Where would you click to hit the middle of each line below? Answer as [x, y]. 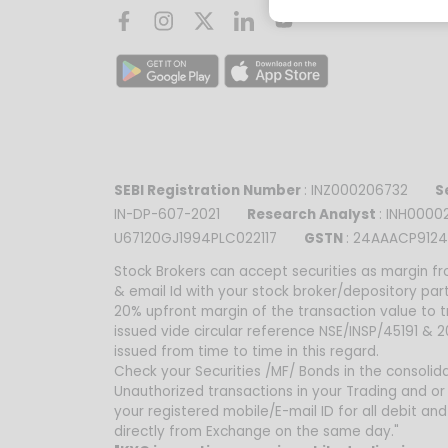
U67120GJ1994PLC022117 [207, 238]
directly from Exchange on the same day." [256, 432]
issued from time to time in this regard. [246, 352]
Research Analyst [311, 214]
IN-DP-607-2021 [179, 214]
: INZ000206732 [368, 190]
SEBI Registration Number [209, 190]
